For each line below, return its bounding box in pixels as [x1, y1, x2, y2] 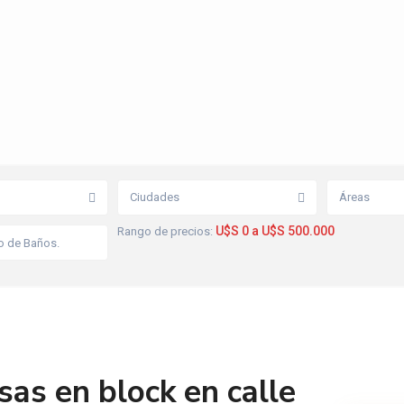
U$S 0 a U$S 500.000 [216, 224, 335, 239]
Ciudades [130, 190, 179, 205]
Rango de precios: [117, 225, 213, 239]
